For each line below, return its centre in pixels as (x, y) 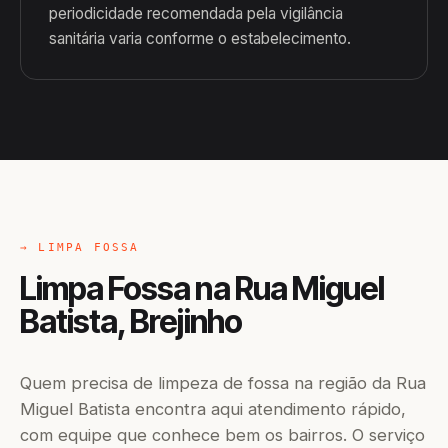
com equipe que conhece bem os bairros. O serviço (222, 435)
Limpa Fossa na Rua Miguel (202, 288)
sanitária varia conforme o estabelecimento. (200, 38)
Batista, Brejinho (131, 321)
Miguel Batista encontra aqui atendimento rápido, (213, 409)
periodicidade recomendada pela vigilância (196, 13)
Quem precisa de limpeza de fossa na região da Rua (223, 383)
